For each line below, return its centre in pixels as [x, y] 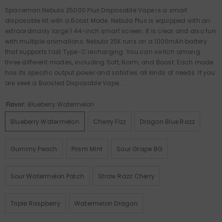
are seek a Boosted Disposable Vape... [64, 83]
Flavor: [16, 104]
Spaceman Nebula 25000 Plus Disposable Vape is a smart [96, 10]
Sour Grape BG [140, 149]
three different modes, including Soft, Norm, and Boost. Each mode [109, 62]
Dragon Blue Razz [167, 121]
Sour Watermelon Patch [48, 176]
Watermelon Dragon [106, 203]
